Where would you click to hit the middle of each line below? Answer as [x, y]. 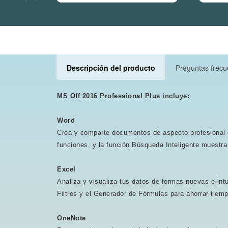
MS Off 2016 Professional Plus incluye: [123, 96]
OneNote [72, 218]
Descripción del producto [111, 68]
